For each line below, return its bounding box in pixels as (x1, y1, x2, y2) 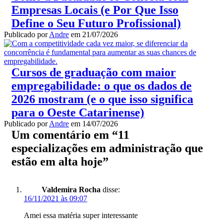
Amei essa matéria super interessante (24, 211, 138, 220)
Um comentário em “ (11, 128, 118, 142)
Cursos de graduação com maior (11, 66, 176, 79)
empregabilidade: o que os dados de (11, 79, 192, 93)
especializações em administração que (11, 142, 203, 155)
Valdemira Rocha (42, 185, 101, 194)
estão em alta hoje (11, 155, 103, 168)
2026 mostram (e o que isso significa (11, 93, 193, 106)
